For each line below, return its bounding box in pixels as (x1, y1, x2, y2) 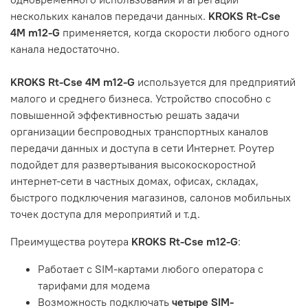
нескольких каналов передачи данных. (10, 9, 206, 23)
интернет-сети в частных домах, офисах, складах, (10, 174, 258, 188)
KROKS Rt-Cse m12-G (131, 234, 238, 249)
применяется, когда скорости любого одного (63, 25, 289, 40)
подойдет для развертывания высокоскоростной (10, 157, 256, 172)
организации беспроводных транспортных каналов (10, 124, 268, 139)
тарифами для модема (38, 278, 150, 293)
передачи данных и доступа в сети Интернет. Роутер (10, 141, 274, 155)
